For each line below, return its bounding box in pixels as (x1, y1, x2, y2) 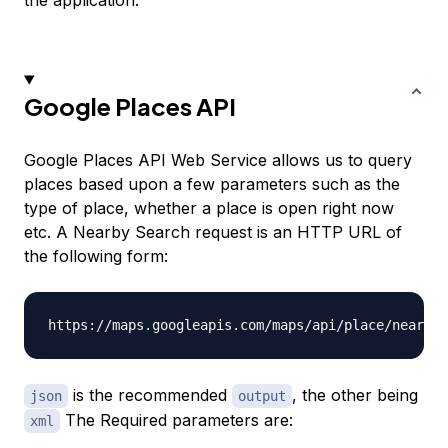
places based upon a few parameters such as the (24, 174, 400, 195)
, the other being (292, 385, 418, 406)
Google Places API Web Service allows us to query (24, 150, 412, 171)
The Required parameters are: (60, 410, 293, 431)
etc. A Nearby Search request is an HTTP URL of (24, 222, 402, 243)
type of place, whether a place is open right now (24, 198, 394, 219)
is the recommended (68, 385, 232, 406)
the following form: (24, 246, 168, 267)
